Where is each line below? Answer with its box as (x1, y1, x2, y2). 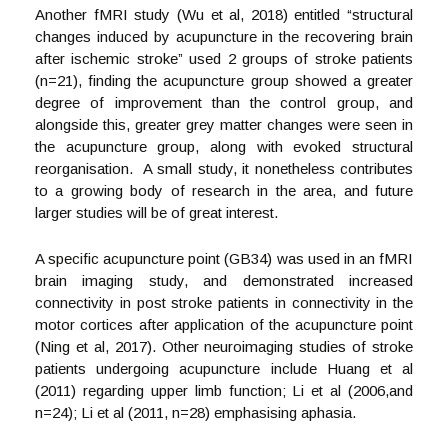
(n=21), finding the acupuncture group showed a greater (35, 72, 413, 89)
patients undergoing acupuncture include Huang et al (35, 360, 413, 377)
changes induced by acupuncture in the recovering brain (35, 28, 413, 45)
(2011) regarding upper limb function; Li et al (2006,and (35, 382, 413, 399)
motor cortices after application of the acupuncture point (35, 316, 413, 333)
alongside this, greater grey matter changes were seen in (35, 116, 413, 133)
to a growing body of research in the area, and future (35, 182, 413, 199)
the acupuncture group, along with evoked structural (35, 138, 413, 155)
